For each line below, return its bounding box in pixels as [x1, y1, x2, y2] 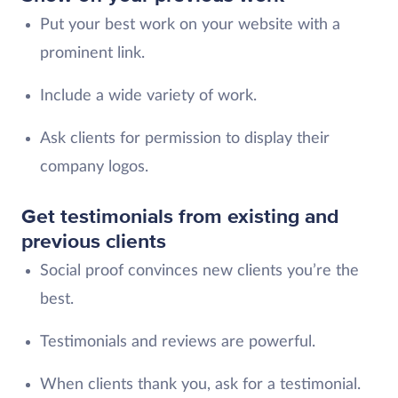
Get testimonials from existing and [21, 203, 338, 229]
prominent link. [39, 44, 145, 61]
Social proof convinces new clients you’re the [39, 262, 359, 279]
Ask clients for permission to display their [39, 130, 330, 147]
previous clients [21, 228, 166, 254]
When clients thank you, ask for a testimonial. [39, 376, 361, 393]
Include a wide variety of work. [39, 87, 257, 104]
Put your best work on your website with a [39, 16, 340, 33]
